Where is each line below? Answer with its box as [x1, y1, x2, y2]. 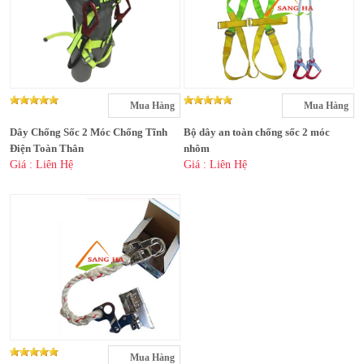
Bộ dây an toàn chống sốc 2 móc [184, 126, 330, 139]
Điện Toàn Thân [10, 142, 84, 155]
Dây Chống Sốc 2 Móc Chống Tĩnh [10, 126, 167, 139]
